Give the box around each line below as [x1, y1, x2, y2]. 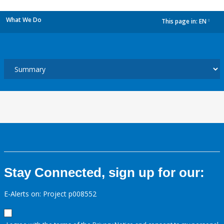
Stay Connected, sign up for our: [4, 165, 204, 180]
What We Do [6, 15, 41, 24]
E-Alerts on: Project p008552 [4, 189, 96, 198]
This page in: [161, 17, 199, 26]
